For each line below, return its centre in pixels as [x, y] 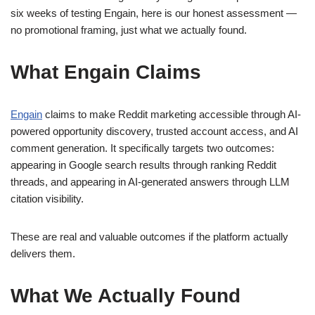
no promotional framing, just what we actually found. [129, 30]
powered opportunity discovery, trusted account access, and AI [154, 131]
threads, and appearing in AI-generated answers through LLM [150, 182]
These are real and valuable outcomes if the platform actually [149, 237]
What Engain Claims [106, 72]
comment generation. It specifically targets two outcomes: [142, 148]
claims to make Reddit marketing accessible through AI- [172, 115]
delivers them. [43, 254]
